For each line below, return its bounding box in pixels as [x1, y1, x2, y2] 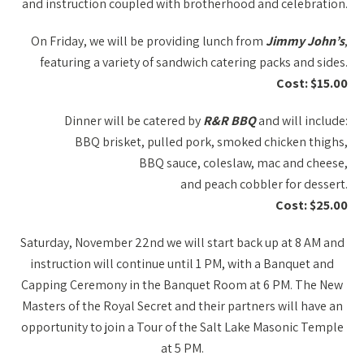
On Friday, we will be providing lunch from [31, 32, 266, 50]
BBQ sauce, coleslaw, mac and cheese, [139, 154, 348, 171]
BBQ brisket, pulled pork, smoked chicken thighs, [75, 132, 348, 150]
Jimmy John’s [266, 32, 344, 50]
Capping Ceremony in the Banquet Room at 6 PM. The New [21, 275, 343, 293]
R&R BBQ [203, 111, 256, 129]
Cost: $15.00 [276, 74, 348, 92]
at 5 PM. [160, 339, 204, 357]
